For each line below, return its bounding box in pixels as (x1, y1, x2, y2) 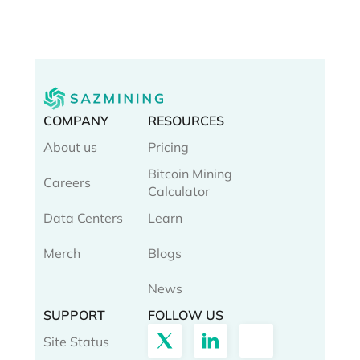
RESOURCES (148, 112, 224, 129)
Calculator (148, 183, 210, 200)
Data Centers (43, 210, 123, 227)
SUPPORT (43, 307, 105, 324)
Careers (43, 174, 91, 191)
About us (43, 139, 97, 156)
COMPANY (43, 112, 108, 129)
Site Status (43, 333, 109, 350)
